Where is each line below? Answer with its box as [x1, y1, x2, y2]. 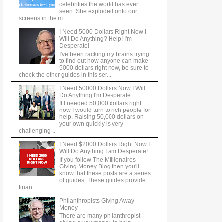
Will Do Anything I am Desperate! [59, 148, 148, 155]
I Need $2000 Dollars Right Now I [59, 141, 150, 148]
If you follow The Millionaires [59, 156, 136, 163]
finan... [19, 183, 37, 191]
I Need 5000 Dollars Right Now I [59, 28, 146, 36]
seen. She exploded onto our [59, 8, 137, 15]
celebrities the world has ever [59, 1, 138, 8]
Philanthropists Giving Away [59, 197, 134, 204]
